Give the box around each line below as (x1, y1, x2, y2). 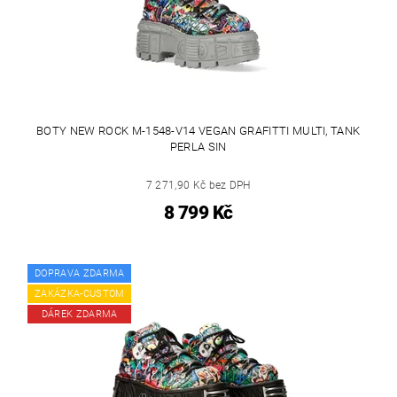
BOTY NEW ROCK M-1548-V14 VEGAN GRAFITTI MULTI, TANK (36, 123, 361, 137)
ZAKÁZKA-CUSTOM (35, 288, 125, 300)
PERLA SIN (169, 139, 227, 153)
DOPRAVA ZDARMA (35, 268, 125, 279)
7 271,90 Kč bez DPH (145, 178, 251, 191)
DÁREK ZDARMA (41, 308, 118, 320)
